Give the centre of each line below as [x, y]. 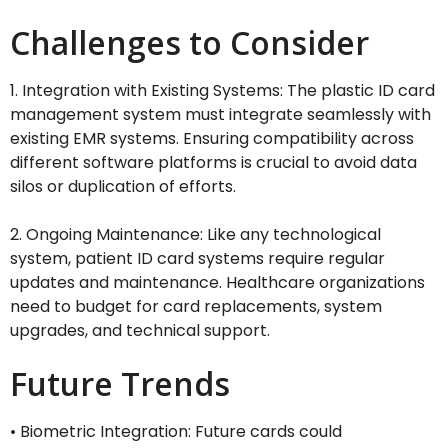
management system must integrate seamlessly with [220, 115]
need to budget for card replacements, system [196, 307]
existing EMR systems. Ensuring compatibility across [212, 139]
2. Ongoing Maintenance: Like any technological [195, 235]
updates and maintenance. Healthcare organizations [217, 283]
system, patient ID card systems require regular [197, 259]
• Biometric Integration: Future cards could [176, 432]
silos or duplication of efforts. [123, 187]
